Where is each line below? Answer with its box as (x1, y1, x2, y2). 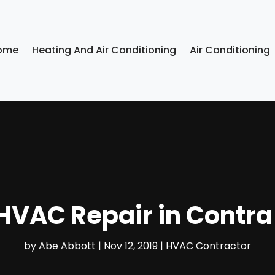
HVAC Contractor (166, 239, 251, 254)
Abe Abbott (39, 239, 96, 254)
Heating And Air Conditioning (32, 43, 177, 57)
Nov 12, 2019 (104, 239, 158, 254)
